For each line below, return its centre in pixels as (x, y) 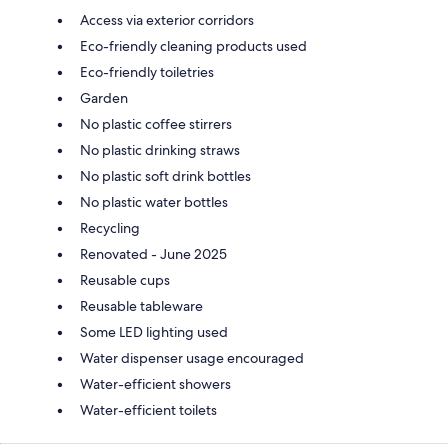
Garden (104, 97)
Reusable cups (125, 279)
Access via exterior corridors (167, 19)
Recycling (110, 227)
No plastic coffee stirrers (156, 123)
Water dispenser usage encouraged (192, 357)
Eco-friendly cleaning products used (193, 45)
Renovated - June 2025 (153, 253)
